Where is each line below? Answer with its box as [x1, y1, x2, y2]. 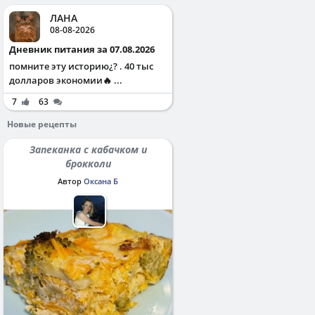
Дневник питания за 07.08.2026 [16, 43, 155, 56]
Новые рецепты [7, 118, 77, 130]
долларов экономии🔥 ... [9, 74, 122, 86]
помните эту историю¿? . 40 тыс [9, 60, 153, 72]
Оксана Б [84, 176, 118, 186]
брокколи [65, 157, 111, 170]
